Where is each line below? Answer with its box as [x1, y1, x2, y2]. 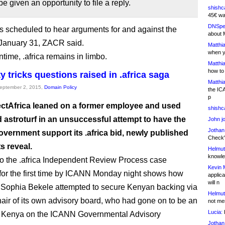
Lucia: [208, 209, 222, 215]
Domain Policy [44, 84, 77, 90]
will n [208, 179, 219, 185]
